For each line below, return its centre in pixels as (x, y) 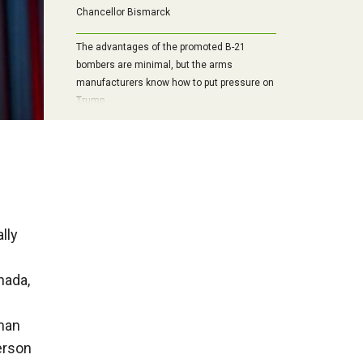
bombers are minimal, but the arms (154, 65)
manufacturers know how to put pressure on (175, 83)
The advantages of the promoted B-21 (160, 47)
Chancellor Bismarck (123, 13)
